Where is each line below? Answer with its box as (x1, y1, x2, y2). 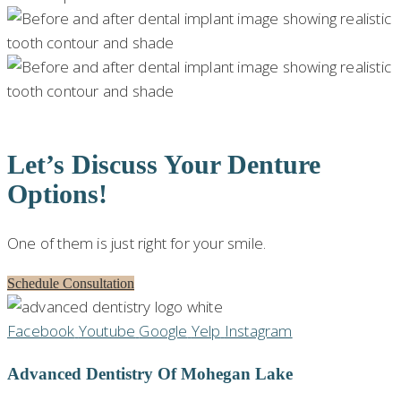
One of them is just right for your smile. (7, 232, 267, 253)
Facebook (7, 320, 75, 341)
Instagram (224, 320, 293, 341)
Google (139, 320, 188, 341)
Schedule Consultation (7, 275, 134, 291)
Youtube (78, 320, 136, 341)
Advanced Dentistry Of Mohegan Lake (7, 363, 293, 383)
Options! (7, 178, 107, 209)
